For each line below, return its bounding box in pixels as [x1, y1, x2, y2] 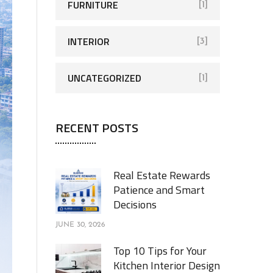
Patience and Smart [113, 182, 205, 198]
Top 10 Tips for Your [113, 243, 207, 259]
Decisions [113, 196, 157, 213]
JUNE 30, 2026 [55, 221, 105, 229]
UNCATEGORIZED [68, 71, 141, 85]
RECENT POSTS [55, 118, 138, 137]
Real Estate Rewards [113, 167, 210, 183]
